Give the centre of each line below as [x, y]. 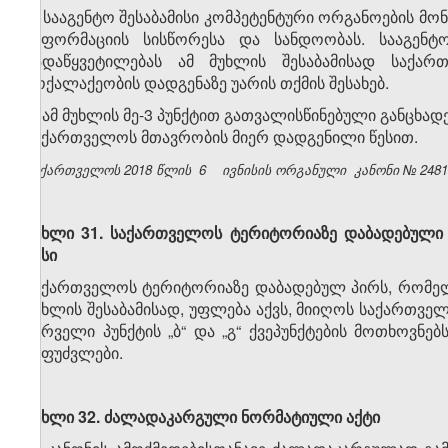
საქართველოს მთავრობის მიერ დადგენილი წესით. [223, 137]
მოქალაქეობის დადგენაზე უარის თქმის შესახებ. [207, 83]
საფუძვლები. [74, 353]
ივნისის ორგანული [286, 170]
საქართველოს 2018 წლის [110, 170]
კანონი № [385, 170]
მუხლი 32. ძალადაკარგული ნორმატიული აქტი [202, 417]
